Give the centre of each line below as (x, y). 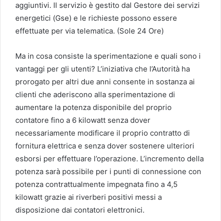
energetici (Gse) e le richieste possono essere (96, 18)
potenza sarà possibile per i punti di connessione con (108, 171)
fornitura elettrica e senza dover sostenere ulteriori (105, 146)
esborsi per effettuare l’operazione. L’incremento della (110, 158)
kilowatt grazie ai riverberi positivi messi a (89, 197)
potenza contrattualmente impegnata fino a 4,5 (96, 184)
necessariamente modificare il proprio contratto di (103, 133)
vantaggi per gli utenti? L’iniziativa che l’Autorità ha (103, 69)
